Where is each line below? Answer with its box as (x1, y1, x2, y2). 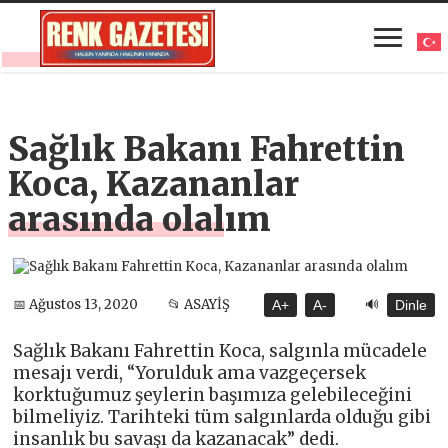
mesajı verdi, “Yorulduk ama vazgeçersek (13, 361, 367, 384)
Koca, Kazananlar (8, 163, 300, 205)
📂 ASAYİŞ (167, 296, 230, 314)
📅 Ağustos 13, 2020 (13, 296, 139, 314)
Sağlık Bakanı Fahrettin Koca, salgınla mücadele (13, 339, 428, 362)
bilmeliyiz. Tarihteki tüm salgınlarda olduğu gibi (13, 405, 432, 428)
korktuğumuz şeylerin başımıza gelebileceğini (13, 383, 413, 406)
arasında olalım (8, 198, 272, 240)
